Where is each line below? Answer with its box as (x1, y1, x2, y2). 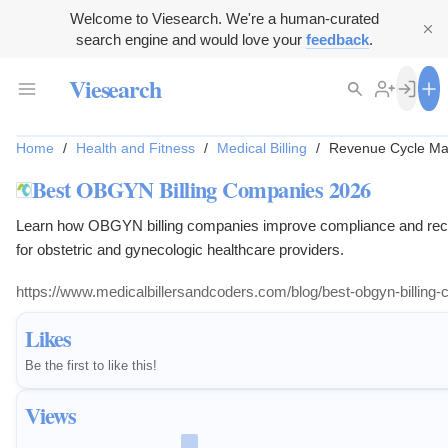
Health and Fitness (75, 140, 195, 157)
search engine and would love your (75, 31, 306, 48)
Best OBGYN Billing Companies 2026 (32, 173, 371, 207)
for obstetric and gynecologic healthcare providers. (16, 241, 344, 259)
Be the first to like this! (25, 358, 157, 374)
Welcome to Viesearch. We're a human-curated (69, 10, 379, 27)
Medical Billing (216, 140, 307, 157)
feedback (305, 31, 369, 48)
